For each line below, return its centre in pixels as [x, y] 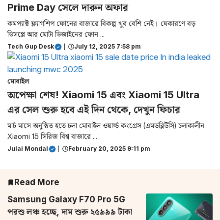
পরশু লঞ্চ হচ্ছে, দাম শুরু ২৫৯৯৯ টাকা [70, 212]
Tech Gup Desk [31, 47]
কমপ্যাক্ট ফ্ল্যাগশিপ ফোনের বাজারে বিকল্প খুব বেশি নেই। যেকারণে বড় [101, 24]
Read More [37, 182]
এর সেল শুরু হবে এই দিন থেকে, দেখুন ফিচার [94, 110]
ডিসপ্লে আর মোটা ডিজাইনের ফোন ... [56, 34]
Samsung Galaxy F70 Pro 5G [66, 200]
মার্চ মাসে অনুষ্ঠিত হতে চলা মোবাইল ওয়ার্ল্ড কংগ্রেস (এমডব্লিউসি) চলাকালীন [106, 126]
